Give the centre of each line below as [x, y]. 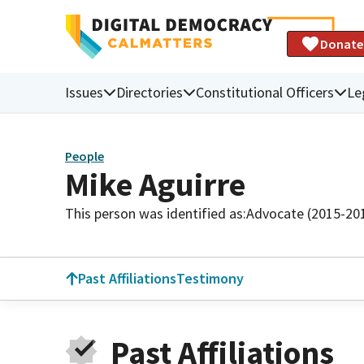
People [84, 156]
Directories [149, 92]
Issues [84, 92]
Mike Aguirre [155, 184]
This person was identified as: [156, 213]
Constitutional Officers [265, 92]
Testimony [210, 278]
